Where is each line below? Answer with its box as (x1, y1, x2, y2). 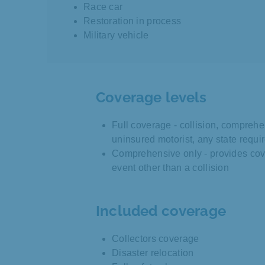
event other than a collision (112, 163, 230, 173)
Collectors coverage (112, 234, 199, 244)
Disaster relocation (112, 248, 194, 258)
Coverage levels (96, 89, 207, 106)
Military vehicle (83, 30, 149, 41)
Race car (83, 2, 125, 12)
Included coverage (96, 202, 226, 220)
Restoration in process (83, 16, 182, 27)
